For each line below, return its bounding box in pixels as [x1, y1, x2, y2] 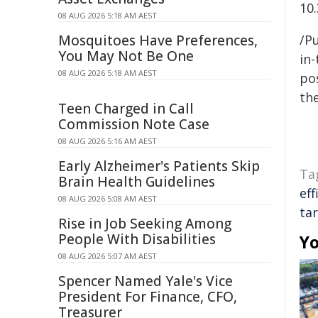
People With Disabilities [58, 230, 216, 248]
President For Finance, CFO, [58, 287, 237, 306]
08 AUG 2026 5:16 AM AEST [58, 136, 157, 146]
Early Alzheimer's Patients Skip [58, 157, 260, 175]
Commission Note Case [58, 115, 209, 133]
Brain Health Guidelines [58, 172, 215, 191]
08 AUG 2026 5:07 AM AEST [58, 251, 157, 261]
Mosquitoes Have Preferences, [58, 31, 258, 50]
